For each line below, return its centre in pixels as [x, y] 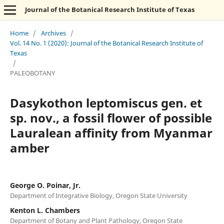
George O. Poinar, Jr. [45, 185]
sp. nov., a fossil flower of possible [111, 117]
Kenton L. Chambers [45, 210]
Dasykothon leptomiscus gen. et [106, 102]
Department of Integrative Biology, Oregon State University [98, 195]
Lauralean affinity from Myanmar [111, 132]
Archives [53, 33]
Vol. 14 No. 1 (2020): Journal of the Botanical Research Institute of [106, 43]
